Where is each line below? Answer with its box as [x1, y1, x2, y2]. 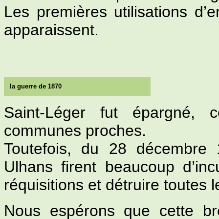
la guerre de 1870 [10, 83, 62, 90]
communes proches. [4, 122, 146, 139]
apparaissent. [4, 21, 99, 39]
